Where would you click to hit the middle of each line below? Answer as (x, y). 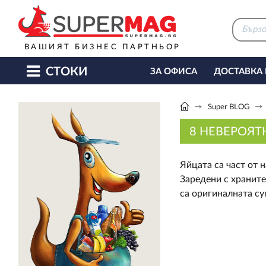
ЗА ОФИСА (173, 72)
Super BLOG (229, 107)
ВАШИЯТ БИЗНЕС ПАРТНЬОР (102, 47)
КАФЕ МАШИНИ (186, 99)
